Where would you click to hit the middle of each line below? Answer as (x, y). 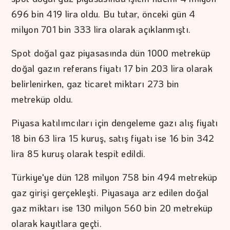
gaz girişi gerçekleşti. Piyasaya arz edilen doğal (110, 192)
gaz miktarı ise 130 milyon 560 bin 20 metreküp (112, 208)
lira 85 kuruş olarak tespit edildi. (79, 153)
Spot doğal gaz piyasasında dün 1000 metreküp (111, 53)
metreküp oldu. (42, 99)
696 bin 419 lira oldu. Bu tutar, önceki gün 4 (103, 14)
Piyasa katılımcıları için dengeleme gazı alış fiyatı (115, 122)
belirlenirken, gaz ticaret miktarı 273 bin (95, 83)
